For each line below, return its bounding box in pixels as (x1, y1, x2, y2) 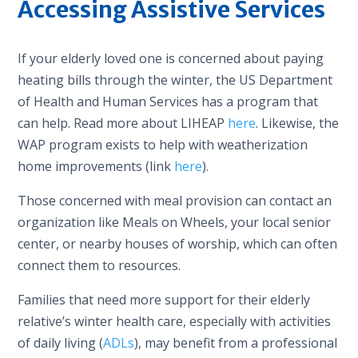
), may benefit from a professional (134, 333, 338, 352)
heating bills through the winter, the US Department (18, 70, 333, 89)
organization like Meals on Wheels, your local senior (18, 213, 332, 231)
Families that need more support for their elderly (18, 290, 311, 308)
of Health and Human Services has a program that (18, 92, 319, 110)
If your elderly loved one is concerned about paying (18, 49, 324, 67)
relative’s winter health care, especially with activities (18, 312, 332, 330)
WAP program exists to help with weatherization (18, 135, 308, 153)
